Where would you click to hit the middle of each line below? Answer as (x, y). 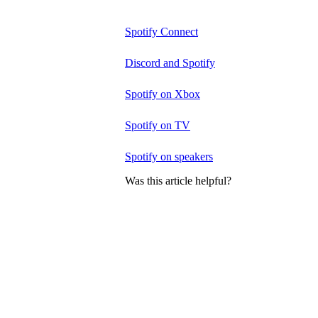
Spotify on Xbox (163, 94)
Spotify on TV (158, 125)
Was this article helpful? (178, 181)
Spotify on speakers (169, 157)
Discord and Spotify (170, 63)
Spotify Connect (161, 32)
